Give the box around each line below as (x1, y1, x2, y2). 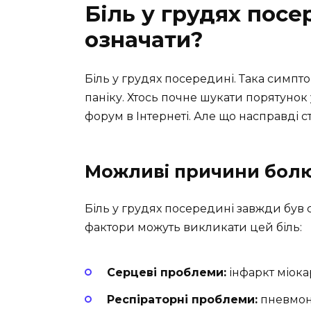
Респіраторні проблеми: (107, 292, 258, 306)
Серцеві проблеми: (107, 266, 226, 280)
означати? (85, 26, 203, 53)
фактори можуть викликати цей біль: (85, 220, 302, 234)
